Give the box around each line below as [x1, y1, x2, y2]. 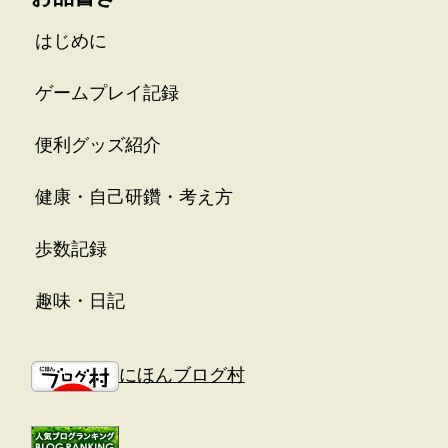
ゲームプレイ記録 [34, 82, 179, 103]
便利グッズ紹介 [34, 134, 161, 155]
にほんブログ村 [118, 365, 245, 386]
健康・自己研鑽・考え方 [34, 186, 233, 207]
